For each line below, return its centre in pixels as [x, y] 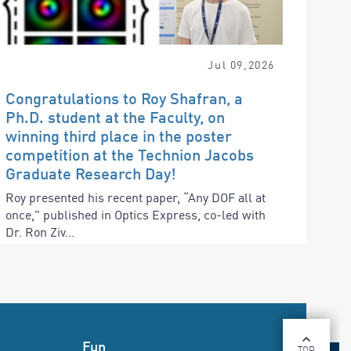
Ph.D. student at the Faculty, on [115, 116]
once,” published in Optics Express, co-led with [135, 214]
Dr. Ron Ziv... [40, 232]
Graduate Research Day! [90, 173]
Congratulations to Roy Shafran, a [124, 98]
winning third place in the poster [118, 135]
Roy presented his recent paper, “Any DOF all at [135, 197]
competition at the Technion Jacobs [129, 154]
